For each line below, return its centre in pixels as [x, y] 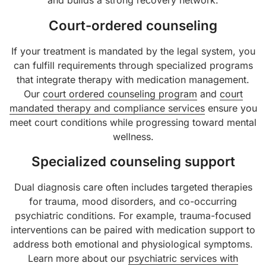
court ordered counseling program [120, 94]
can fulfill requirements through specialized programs [133, 65]
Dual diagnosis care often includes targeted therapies [133, 187]
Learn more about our [78, 259]
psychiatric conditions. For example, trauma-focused [133, 216]
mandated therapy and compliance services [107, 108]
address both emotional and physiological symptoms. [133, 244]
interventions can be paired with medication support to [133, 230]
